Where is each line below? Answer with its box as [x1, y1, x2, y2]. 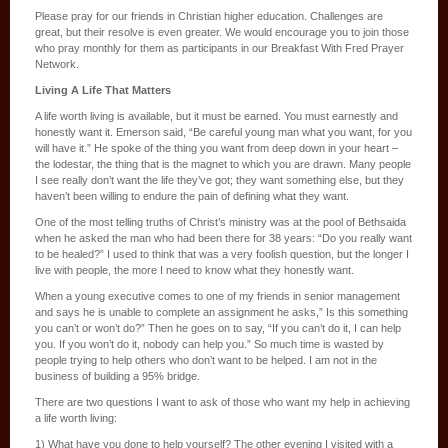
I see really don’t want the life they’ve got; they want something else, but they [35, 173, 404, 186]
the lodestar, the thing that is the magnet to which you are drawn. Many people [35, 157, 411, 170]
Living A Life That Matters [35, 83, 171, 96]
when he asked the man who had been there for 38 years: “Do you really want [35, 231, 412, 244]
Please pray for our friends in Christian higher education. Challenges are [35, 9, 383, 22]
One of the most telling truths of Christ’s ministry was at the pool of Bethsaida [35, 215, 406, 228]
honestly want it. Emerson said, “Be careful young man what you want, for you [35, 125, 412, 138]
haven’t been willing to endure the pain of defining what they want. [35, 189, 349, 202]
